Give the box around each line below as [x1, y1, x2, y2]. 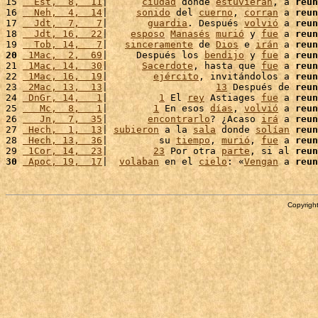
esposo [131, 28, 165, 39]
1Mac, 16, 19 [23, 71, 102, 82]
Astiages [204, 92, 261, 103]
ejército [153, 71, 199, 82]
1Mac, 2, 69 [23, 50, 102, 60]
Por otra [165, 146, 221, 156]
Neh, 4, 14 [23, 7, 102, 18]
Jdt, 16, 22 [23, 28, 102, 39]
